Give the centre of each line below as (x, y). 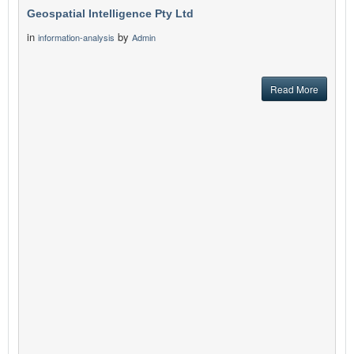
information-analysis (76, 38)
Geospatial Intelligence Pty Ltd (110, 14)
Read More (294, 89)
